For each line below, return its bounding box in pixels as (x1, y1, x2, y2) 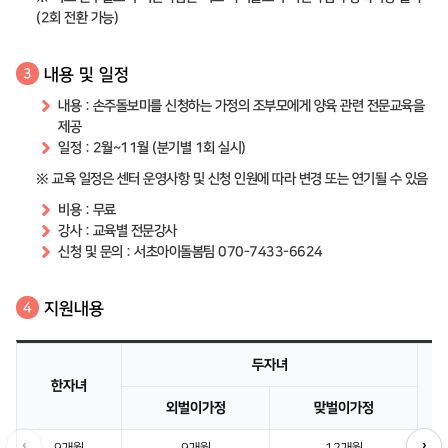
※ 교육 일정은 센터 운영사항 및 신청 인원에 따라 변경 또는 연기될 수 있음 (36, 171, 428, 187)
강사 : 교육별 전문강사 (58, 223, 177, 239)
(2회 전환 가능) (36, 10, 118, 26)
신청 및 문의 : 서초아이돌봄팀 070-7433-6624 (58, 244, 323, 260)
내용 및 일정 (44, 65, 129, 84)
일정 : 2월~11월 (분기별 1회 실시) (58, 140, 246, 156)
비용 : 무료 (58, 202, 116, 218)
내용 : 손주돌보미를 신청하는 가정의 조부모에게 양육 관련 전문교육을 (58, 98, 424, 114)
